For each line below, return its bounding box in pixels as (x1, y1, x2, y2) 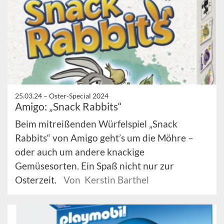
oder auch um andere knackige (15, 145, 144, 157)
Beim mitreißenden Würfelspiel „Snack (15, 117, 177, 129)
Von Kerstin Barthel (63, 173, 149, 185)
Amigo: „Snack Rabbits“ (15, 99, 122, 112)
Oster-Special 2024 (49, 91, 108, 100)
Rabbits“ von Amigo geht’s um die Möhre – (15, 131, 193, 143)
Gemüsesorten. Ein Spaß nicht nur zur (15, 159, 174, 171)
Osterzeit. (15, 173, 58, 185)
